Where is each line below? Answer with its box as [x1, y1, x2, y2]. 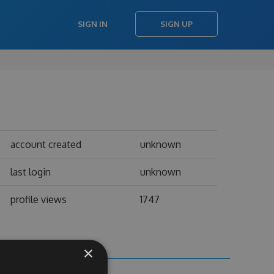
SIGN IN [78, 19, 108, 29]
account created [10, 138, 81, 150]
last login [10, 166, 51, 178]
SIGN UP [160, 19, 193, 29]
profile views [10, 193, 67, 206]
